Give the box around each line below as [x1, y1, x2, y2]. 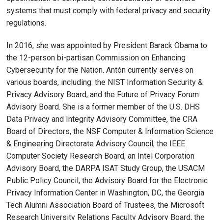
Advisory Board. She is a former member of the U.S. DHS [6, 102, 200, 111]
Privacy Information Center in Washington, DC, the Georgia [6, 188, 204, 197]
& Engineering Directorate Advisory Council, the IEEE [6, 138, 185, 148]
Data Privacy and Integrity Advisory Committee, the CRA [6, 114, 197, 124]
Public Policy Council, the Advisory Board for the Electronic [6, 175, 208, 185]
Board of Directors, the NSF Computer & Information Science [6, 126, 214, 136]
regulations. [6, 18, 52, 28]
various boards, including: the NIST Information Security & [6, 77, 203, 87]
